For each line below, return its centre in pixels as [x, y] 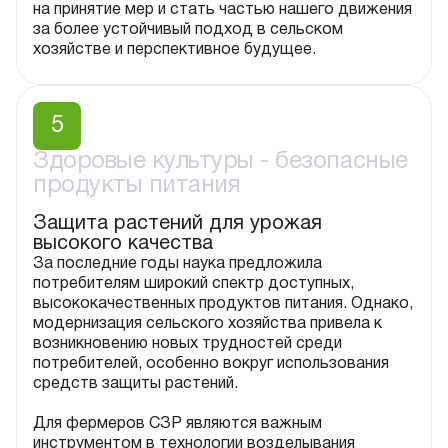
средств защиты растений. [135, 383]
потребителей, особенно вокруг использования [211, 363]
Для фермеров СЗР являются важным [177, 423]
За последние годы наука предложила [177, 263]
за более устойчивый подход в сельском [188, 29]
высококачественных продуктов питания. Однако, [223, 303]
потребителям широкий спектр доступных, [193, 283]
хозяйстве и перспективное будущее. [174, 49]
